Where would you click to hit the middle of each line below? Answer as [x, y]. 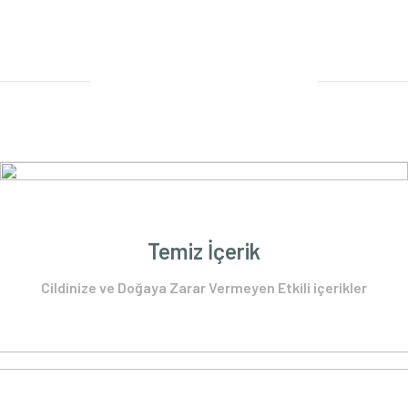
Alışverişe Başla [204, 50]
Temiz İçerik [204, 251]
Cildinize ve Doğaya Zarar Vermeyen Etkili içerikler [204, 287]
